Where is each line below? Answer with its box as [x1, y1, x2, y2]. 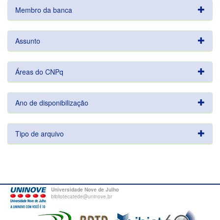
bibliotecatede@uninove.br [51, 193, 112, 200]
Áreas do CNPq [15, 67, 63, 77]
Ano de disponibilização [15, 98, 88, 108]
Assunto [15, 36, 40, 46]
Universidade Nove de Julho [51, 186, 119, 193]
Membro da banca [15, 5, 72, 15]
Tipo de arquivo [15, 129, 64, 138]
